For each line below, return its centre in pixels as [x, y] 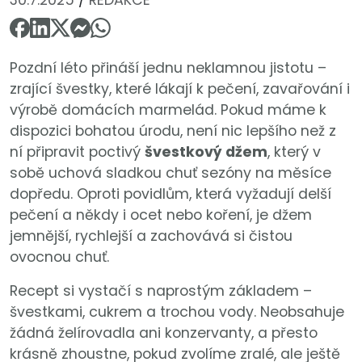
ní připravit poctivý [77, 152]
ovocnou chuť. [59, 257]
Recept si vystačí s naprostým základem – [161, 291]
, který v [294, 152]
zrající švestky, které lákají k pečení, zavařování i [180, 89]
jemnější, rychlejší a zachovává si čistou [151, 236]
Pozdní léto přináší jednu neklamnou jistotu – [168, 68]
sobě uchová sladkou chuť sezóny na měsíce [170, 173]
